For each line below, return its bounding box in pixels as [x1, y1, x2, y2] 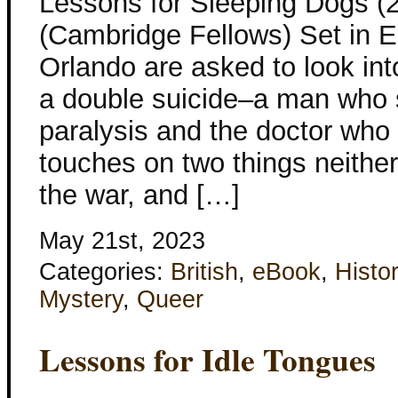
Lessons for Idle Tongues [39, 337, 376, 383]
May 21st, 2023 [39, 227, 205, 255]
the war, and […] [39, 179, 240, 211]
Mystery [39, 286, 123, 314]
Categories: [39, 259, 171, 286]
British [171, 259, 238, 286]
